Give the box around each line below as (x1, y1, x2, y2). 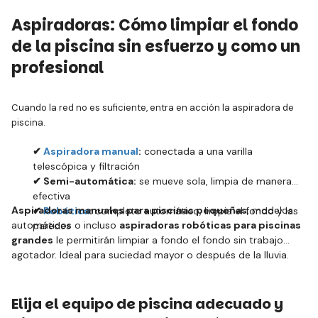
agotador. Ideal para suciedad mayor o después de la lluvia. (11, 248, 289, 261)
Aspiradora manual (43, 145, 138, 158)
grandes (11, 234, 53, 246)
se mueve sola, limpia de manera (136, 175, 292, 187)
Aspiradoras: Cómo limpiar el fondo (11, 14, 298, 36)
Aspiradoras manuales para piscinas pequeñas (11, 204, 247, 216)
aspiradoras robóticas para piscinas (119, 219, 301, 231)
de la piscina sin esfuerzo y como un (11, 35, 300, 57)
